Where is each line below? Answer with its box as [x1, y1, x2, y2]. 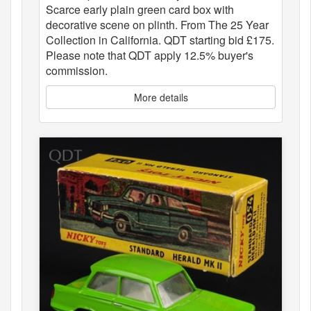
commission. [46, 62, 108, 79]
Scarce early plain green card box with [46, 1, 234, 18]
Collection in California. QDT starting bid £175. [46, 32, 274, 49]
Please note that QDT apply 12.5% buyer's [46, 47, 253, 64]
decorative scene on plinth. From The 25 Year [46, 17, 269, 33]
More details [133, 90, 188, 105]
